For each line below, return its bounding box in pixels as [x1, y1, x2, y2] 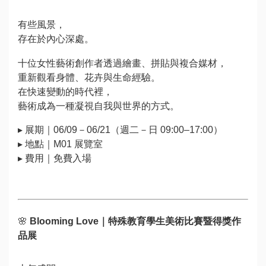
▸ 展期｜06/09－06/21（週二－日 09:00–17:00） [18, 124, 223, 135]
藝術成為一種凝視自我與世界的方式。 [18, 100, 179, 111]
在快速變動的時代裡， [18, 86, 113, 97]
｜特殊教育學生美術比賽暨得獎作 [99, 216, 241, 226]
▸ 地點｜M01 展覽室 [18, 138, 103, 149]
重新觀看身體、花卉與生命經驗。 [18, 72, 160, 83]
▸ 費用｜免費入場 [18, 153, 91, 163]
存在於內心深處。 [18, 34, 94, 45]
